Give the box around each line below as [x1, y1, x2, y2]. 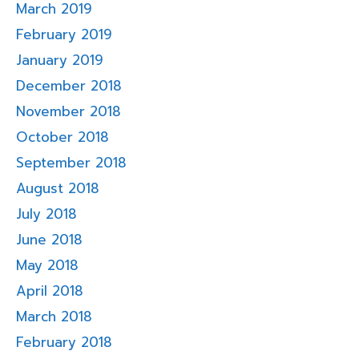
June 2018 [16, 229, 83, 251]
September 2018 [16, 152, 127, 174]
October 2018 [16, 127, 109, 148]
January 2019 [16, 50, 103, 71]
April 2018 [16, 280, 83, 302]
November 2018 [16, 101, 121, 123]
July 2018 [16, 204, 77, 225]
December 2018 [16, 75, 122, 97]
